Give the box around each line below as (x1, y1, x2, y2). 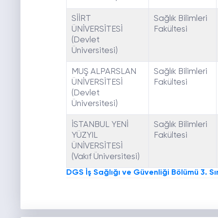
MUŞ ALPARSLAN (71, 68, 136, 76)
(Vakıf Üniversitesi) (71, 153, 140, 162)
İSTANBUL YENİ (71, 121, 128, 129)
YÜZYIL (71, 131, 98, 140)
